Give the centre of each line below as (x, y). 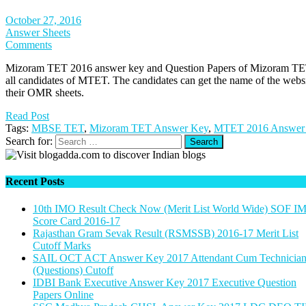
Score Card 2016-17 (76, 221)
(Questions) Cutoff (73, 270)
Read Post (27, 116)
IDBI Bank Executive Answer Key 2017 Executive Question (165, 282)
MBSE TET (58, 128)
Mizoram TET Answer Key (149, 128)
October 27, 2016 (43, 20)
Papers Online (63, 294)
